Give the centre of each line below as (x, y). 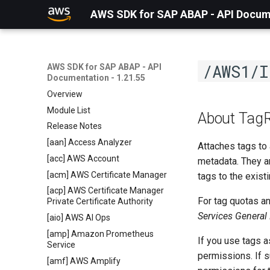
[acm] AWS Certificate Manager (107, 174)
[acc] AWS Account (83, 158)
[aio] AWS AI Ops (79, 218)
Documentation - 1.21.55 (96, 78)
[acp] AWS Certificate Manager (105, 191)
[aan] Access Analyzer (89, 142)
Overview (65, 94)
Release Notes (74, 126)
